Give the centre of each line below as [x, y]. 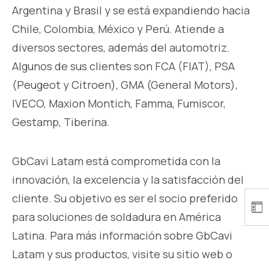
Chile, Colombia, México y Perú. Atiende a [118, 29]
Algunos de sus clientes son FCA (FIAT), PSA [123, 66]
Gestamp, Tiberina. [61, 122]
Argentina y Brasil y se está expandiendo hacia [131, 11]
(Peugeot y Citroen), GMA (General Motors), [125, 85]
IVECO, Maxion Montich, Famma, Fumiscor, [119, 104]
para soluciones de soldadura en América [116, 217]
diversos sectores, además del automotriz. [121, 48]
